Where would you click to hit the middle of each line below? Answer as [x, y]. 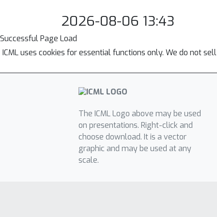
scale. [88, 160]
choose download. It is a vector [132, 137]
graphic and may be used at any [135, 149]
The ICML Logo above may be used [139, 114]
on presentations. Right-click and [135, 125]
